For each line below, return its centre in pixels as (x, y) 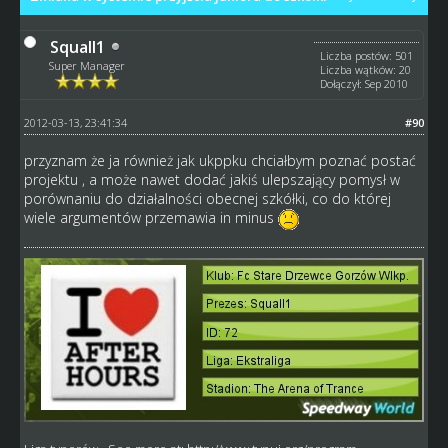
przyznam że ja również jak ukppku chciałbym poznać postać (219, 160)
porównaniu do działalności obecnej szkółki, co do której (207, 198)
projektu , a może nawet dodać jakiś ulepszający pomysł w (211, 179)
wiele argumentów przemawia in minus (150, 217)
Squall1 (77, 46)
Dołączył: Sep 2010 (364, 83)
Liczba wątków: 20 (366, 69)
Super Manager (86, 65)
